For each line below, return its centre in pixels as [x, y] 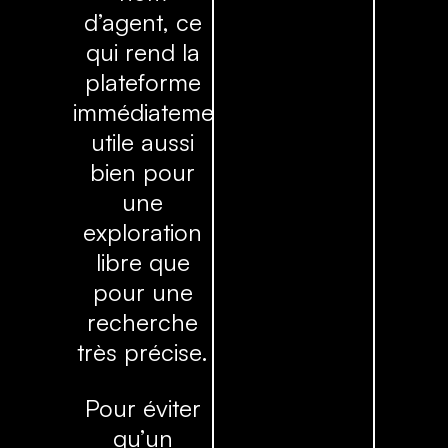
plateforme [142, 81]
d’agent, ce [142, 21]
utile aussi [143, 141]
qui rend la [142, 51]
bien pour [143, 171]
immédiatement [154, 111]
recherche [143, 321]
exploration [143, 231]
